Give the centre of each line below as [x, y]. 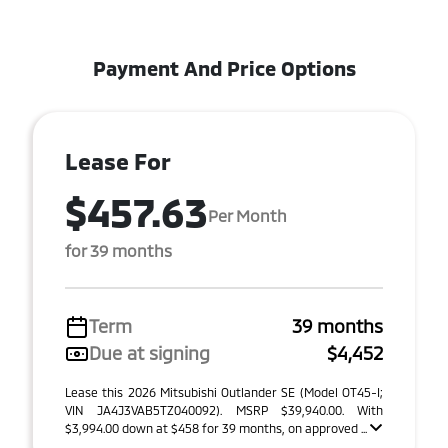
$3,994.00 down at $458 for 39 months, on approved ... [217, 428]
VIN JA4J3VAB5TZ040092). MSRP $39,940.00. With [224, 410]
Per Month [247, 215]
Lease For [118, 161]
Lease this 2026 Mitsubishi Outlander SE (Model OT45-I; [224, 392]
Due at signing [149, 353]
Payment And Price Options [224, 68]
